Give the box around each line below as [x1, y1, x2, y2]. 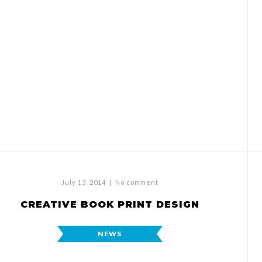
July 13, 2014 [61, 178, 106, 186]
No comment [115, 178, 158, 186]
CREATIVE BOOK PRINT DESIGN [20, 199, 199, 210]
